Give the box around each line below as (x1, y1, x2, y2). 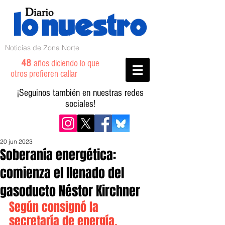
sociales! (65, 98, 95, 109)
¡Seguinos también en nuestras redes (17, 87, 144, 98)
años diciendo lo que (34, 58, 99, 69)
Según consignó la (9, 198, 101, 216)
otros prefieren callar (11, 69, 89, 79)
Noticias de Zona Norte (5, 43, 79, 52)
